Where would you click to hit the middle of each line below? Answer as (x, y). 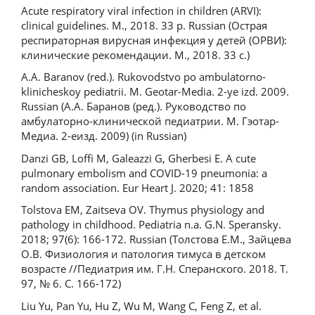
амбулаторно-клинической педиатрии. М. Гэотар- (150, 121)
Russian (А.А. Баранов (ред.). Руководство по (134, 106)
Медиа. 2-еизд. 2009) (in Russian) (104, 136)
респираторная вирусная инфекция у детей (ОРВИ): (154, 40)
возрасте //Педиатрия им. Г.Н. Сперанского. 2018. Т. (155, 269)
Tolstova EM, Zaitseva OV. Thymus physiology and (143, 210)
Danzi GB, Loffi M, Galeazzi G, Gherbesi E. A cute (139, 158)
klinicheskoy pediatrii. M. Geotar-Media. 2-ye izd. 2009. (155, 91)
